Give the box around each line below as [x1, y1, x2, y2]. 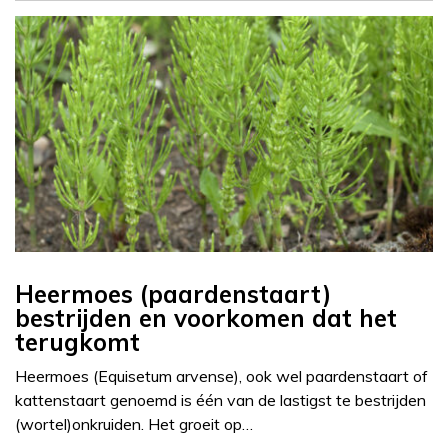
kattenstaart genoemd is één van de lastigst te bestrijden [15, 390, 426, 411]
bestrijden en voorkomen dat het [15, 303, 397, 334]
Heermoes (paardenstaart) [15, 279, 331, 310]
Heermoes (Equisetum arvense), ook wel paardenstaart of [15, 366, 428, 387]
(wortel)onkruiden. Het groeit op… [15, 414, 253, 435]
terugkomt [15, 327, 140, 358]
